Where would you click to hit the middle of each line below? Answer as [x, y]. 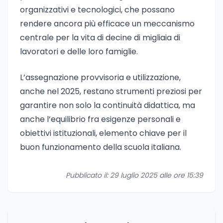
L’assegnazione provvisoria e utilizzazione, [100, 77]
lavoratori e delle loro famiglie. [79, 52]
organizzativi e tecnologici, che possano [97, 10]
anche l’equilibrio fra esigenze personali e [100, 119]
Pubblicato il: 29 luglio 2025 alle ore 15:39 [134, 175]
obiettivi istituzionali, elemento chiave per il [103, 133]
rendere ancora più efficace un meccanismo [107, 24]
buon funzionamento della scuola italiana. [101, 147]
